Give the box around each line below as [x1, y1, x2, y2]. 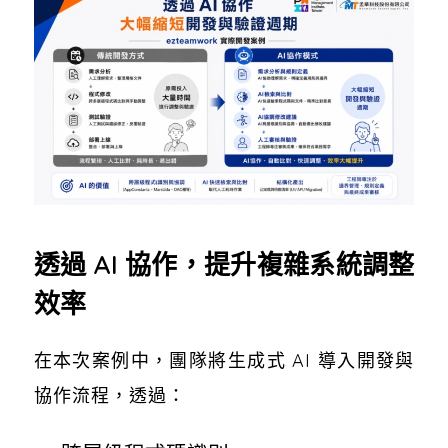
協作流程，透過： [33, 383, 186, 407]
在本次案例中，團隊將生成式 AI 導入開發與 [33, 348, 415, 372]
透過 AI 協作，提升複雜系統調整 [33, 247, 415, 281]
